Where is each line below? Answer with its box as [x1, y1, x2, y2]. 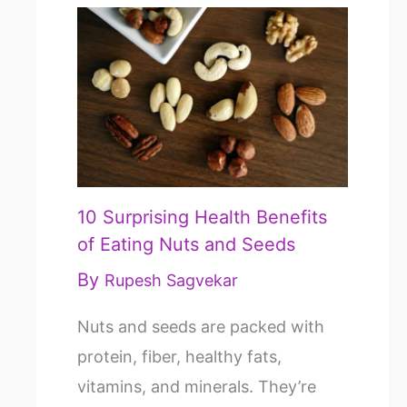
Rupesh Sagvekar [104, 271, 238, 291]
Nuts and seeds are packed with [77, 317, 324, 337]
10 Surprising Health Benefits [77, 206, 327, 229]
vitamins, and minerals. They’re [77, 377, 316, 397]
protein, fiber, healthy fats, [77, 347, 282, 367]
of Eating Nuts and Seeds [77, 233, 295, 256]
